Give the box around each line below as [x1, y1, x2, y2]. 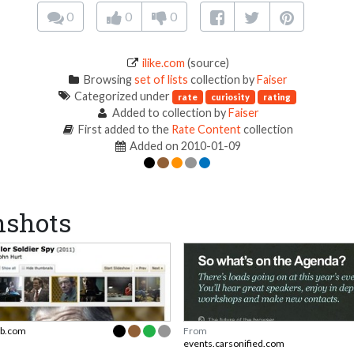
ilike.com [141, 56, 185, 70]
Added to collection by [109, 106, 228, 120]
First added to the [75, 122, 171, 137]
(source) [184, 56, 229, 70]
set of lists [134, 73, 188, 87]
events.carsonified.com [183, 337, 284, 350]
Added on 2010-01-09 [127, 139, 242, 153]
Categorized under [72, 89, 173, 104]
